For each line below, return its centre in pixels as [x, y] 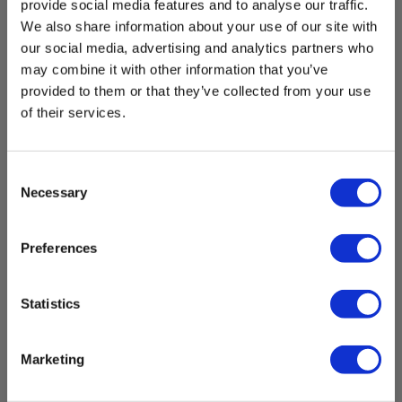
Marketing [52, 359]
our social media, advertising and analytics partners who [197, 48]
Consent [31, 174]
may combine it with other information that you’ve [175, 69]
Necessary [54, 192]
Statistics [50, 303]
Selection [34, 196]
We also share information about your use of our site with [199, 26]
